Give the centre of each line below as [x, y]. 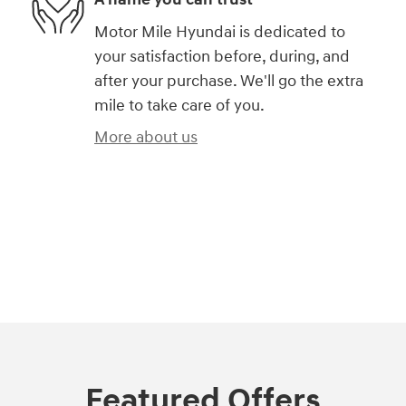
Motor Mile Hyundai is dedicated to [220, 32]
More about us [146, 137]
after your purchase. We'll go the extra [229, 81]
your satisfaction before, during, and [222, 56]
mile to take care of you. [179, 105]
